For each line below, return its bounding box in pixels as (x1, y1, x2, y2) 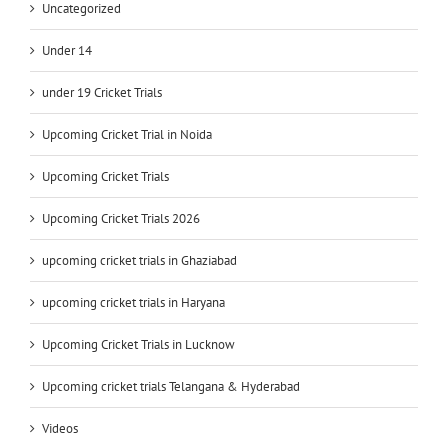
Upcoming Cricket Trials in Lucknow (42, 335, 235, 353)
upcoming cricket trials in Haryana (42, 293, 225, 311)
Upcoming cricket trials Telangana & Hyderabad (42, 377, 300, 395)
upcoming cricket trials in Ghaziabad (42, 251, 237, 269)
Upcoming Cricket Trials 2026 (42, 209, 200, 227)
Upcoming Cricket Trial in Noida (42, 125, 212, 143)
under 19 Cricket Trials (42, 83, 162, 101)
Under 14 (42, 41, 92, 59)
